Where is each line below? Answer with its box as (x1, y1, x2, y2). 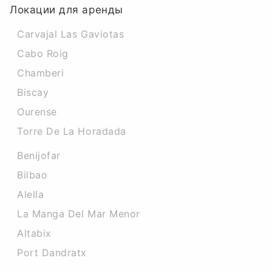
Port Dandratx (17, 246, 87, 259)
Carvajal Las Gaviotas (17, 28, 124, 40)
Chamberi (17, 67, 64, 79)
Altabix (17, 227, 52, 239)
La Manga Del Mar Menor (17, 208, 140, 220)
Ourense (17, 106, 57, 118)
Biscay (17, 86, 49, 98)
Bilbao (17, 169, 48, 181)
